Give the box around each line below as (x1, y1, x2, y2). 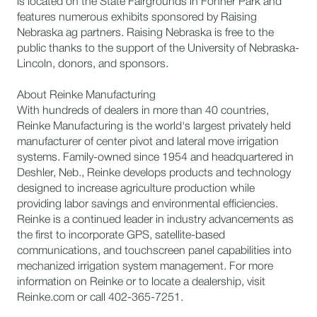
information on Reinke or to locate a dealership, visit (17, 277, 265, 287)
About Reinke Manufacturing (17, 91, 156, 100)
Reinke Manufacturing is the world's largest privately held (17, 122, 291, 132)
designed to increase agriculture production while (17, 184, 255, 194)
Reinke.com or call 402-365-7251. (17, 293, 183, 303)
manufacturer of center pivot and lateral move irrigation (17, 137, 279, 147)
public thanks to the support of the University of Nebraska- (17, 44, 299, 54)
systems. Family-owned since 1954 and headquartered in (17, 153, 294, 163)
